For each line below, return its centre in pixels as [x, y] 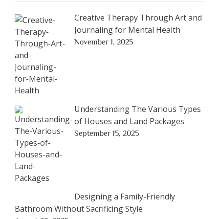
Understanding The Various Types [138, 109]
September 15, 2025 [107, 133]
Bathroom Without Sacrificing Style [79, 208]
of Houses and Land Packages [129, 121]
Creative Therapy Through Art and [138, 17]
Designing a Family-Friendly [125, 196]
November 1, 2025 [104, 42]
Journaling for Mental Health [127, 30]
